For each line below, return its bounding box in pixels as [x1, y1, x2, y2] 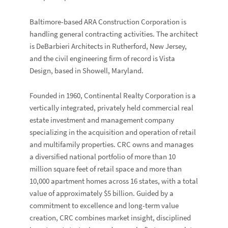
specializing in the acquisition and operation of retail [30, 127, 196, 137]
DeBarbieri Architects [36, 41, 103, 51]
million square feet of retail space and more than [30, 163, 182, 174]
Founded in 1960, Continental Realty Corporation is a [30, 90, 196, 101]
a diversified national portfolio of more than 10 [30, 151, 176, 162]
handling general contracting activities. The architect [30, 28, 198, 39]
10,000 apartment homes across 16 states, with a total [30, 176, 198, 186]
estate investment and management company [30, 115, 175, 125]
